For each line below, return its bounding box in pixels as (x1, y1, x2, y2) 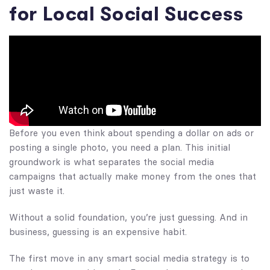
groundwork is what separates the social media (9, 155, 214, 168)
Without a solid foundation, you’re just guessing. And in (9, 211, 248, 223)
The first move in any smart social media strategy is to (9, 252, 250, 264)
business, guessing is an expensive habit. (9, 225, 187, 237)
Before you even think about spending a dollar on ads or (9, 127, 254, 139)
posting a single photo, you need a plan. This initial (9, 141, 230, 153)
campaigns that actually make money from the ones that (9, 170, 256, 182)
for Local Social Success (9, 2, 243, 25)
